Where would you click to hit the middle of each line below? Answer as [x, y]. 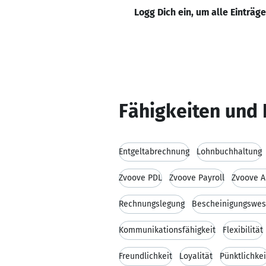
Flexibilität [243, 230]
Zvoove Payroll [197, 178]
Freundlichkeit [145, 256]
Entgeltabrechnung [154, 152]
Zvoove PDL [140, 178]
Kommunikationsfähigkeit [167, 230]
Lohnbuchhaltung [229, 152]
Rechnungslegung [152, 204]
